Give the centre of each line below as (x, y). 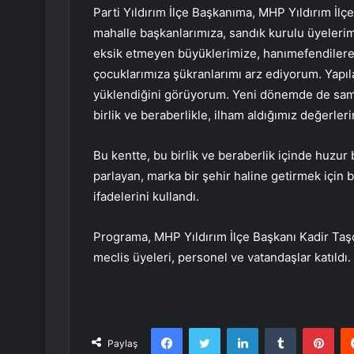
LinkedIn (278, 328)
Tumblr (312, 328)
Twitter (237, 328)
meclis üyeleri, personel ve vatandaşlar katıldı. (222, 258)
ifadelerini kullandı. (146, 197)
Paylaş (122, 344)
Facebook (206, 328)
